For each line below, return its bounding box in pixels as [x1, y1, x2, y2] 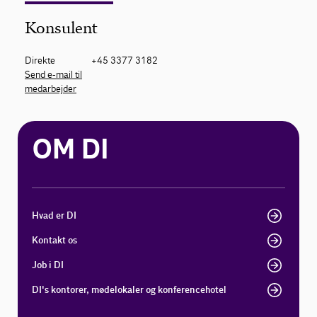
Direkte [25, 54, 55, 67]
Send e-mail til [25, 69, 82, 81]
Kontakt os [32, 234, 78, 247]
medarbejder [25, 83, 76, 96]
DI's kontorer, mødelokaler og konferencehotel [32, 284, 227, 296]
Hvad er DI [32, 209, 77, 222]
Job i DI [32, 259, 64, 272]
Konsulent [25, 18, 98, 38]
